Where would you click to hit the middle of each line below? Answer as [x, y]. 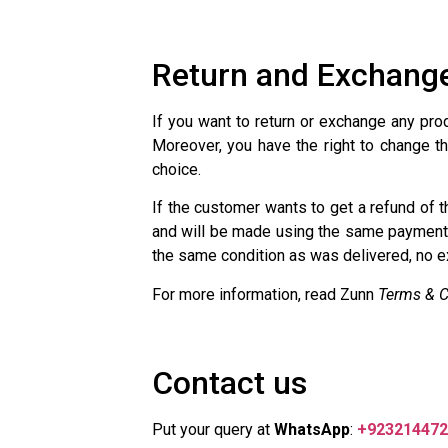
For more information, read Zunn [265, 294]
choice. [176, 169]
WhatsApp [312, 429]
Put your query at [213, 429]
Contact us [229, 382]
